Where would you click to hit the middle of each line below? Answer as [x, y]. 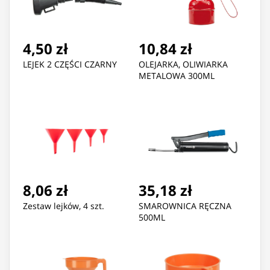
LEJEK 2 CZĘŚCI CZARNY [70, 64]
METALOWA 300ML [177, 76]
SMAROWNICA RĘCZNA [185, 206]
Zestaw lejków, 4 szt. [64, 206]
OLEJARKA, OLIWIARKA [183, 64]
